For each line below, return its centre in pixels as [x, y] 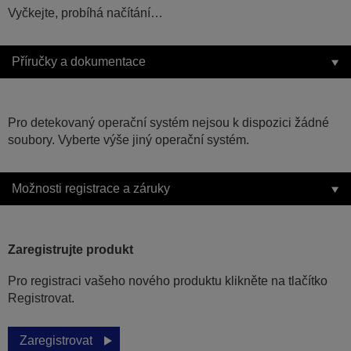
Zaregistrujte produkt [71, 250]
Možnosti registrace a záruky [91, 189]
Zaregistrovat [56, 341]
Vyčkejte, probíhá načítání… [85, 13]
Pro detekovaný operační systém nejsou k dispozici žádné [168, 123]
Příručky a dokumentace [79, 62]
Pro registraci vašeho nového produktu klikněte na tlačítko [168, 281]
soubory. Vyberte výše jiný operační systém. [128, 140]
